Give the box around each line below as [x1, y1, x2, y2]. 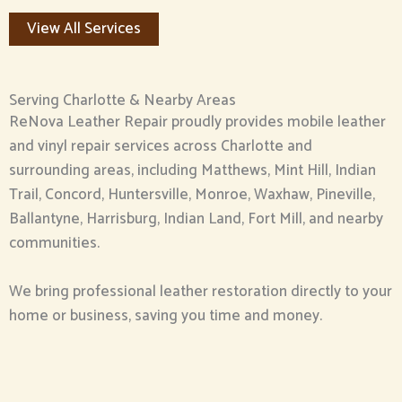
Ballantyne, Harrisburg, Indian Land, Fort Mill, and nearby [9, 205, 383, 232]
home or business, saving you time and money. [9, 302, 322, 328]
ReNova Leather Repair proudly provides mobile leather [9, 109, 386, 135]
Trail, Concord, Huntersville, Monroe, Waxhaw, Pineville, [9, 181, 375, 207]
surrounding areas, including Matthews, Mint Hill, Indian [9, 157, 376, 183]
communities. [9, 230, 100, 256]
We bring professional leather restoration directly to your [9, 278, 392, 304]
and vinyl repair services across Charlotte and [9, 133, 312, 159]
